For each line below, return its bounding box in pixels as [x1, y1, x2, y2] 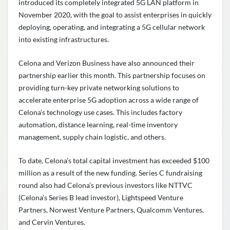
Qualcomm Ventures [137, 205, 202, 215]
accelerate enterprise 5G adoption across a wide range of [18, 95, 199, 105]
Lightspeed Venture [122, 193, 183, 202]
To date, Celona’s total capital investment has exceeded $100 [18, 156, 209, 165]
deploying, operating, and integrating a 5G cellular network [18, 23, 205, 32]
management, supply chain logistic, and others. [18, 132, 166, 142]
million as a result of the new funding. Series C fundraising [18, 168, 202, 178]
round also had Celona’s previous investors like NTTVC [18, 181, 193, 190]
